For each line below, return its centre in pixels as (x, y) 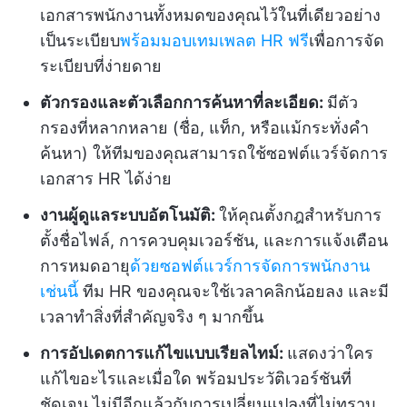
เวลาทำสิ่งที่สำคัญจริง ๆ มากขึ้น (152, 317)
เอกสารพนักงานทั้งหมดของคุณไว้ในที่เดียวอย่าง (210, 15)
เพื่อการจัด (347, 40)
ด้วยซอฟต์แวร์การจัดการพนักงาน (250, 266)
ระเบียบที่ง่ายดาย (101, 66)
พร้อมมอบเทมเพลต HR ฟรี (214, 40)
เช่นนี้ (59, 291)
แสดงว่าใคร (330, 353)
